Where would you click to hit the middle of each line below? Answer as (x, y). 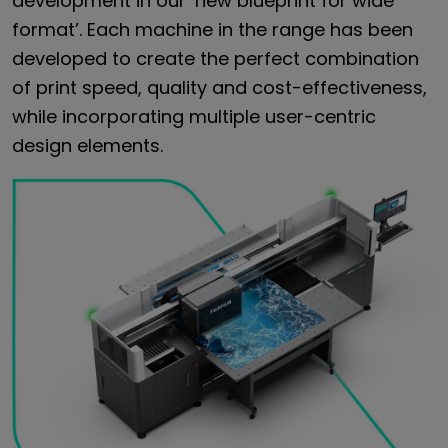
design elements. (87, 146)
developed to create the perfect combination (215, 59)
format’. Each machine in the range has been (212, 30)
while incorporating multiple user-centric (194, 117)
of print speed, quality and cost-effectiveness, (219, 88)
